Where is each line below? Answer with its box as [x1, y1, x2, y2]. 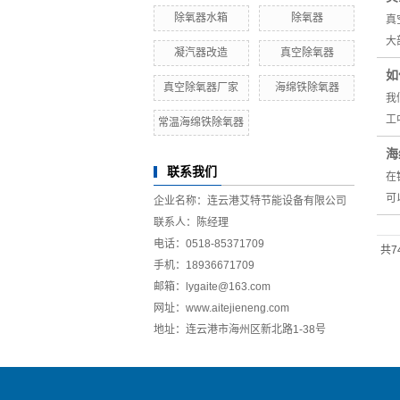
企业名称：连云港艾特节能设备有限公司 [154, 195, 346, 207]
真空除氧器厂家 [163, 81, 239, 94]
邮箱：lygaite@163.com [154, 280, 271, 293]
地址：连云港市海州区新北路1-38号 [154, 323, 326, 336]
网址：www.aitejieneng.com [154, 302, 289, 314]
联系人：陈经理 [154, 216, 229, 229]
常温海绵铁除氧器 [158, 116, 245, 129]
